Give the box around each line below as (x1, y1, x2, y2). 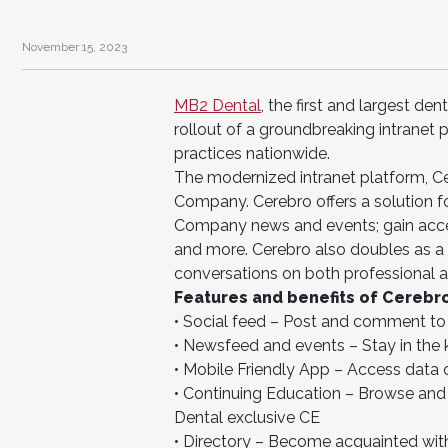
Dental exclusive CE (174, 407, 320, 427)
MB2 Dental (174, 95, 261, 115)
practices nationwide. (174, 143, 330, 163)
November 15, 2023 (22, 39, 127, 54)
